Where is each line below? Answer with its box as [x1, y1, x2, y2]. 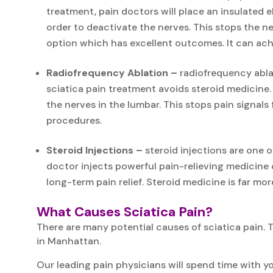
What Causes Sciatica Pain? [37, 202, 213, 221]
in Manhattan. [37, 234, 101, 247]
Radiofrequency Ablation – [46, 66, 177, 79]
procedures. [46, 113, 102, 127]
